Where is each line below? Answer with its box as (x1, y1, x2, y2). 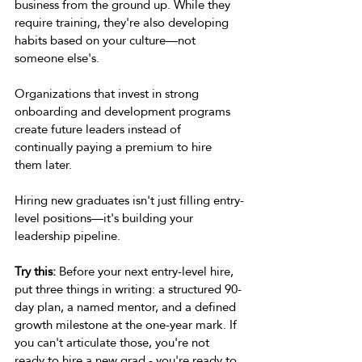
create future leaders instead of (15, 117, 184, 141)
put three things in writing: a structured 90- (15, 277, 242, 301)
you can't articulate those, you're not (15, 330, 213, 354)
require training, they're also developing (15, 11, 232, 34)
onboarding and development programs (15, 99, 234, 123)
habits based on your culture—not (15, 28, 199, 52)
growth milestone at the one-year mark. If (15, 313, 240, 336)
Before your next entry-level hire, (56, 259, 237, 283)
